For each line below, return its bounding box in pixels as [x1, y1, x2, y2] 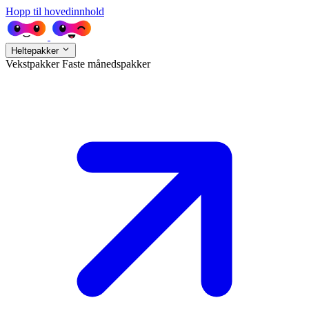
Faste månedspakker [62, 58, 150, 70]
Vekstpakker [6, 58, 62, 70]
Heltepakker [11, 46, 61, 57]
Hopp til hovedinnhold [6, 6, 104, 17]
